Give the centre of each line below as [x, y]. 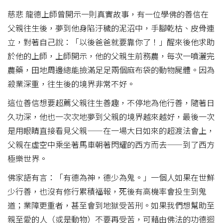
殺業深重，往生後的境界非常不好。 [71, 83]
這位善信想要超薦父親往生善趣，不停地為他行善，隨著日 [111, 102]
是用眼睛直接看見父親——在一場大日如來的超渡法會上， [111, 130]
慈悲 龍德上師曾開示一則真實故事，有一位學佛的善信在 [108, 14]
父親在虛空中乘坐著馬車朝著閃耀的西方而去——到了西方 [111, 144]
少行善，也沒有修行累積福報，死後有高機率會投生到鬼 [107, 191]
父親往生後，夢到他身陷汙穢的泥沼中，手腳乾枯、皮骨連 [111, 28]
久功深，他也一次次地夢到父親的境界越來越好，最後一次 [111, 116]
